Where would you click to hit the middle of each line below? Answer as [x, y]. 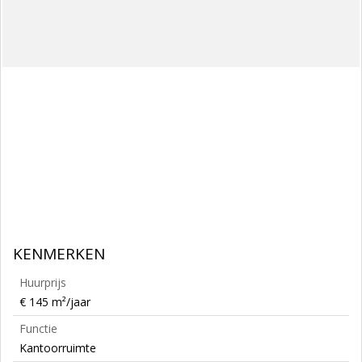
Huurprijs [43, 282]
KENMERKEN [59, 254]
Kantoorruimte [58, 348]
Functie [38, 328]
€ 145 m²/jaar [55, 302]
